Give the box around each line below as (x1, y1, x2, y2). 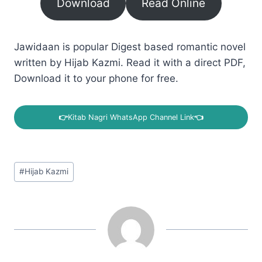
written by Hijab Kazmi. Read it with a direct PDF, (14, 57, 246, 69)
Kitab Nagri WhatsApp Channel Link (68, 112, 194, 122)
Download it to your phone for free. (14, 73, 178, 85)
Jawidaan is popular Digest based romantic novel (14, 41, 246, 53)
